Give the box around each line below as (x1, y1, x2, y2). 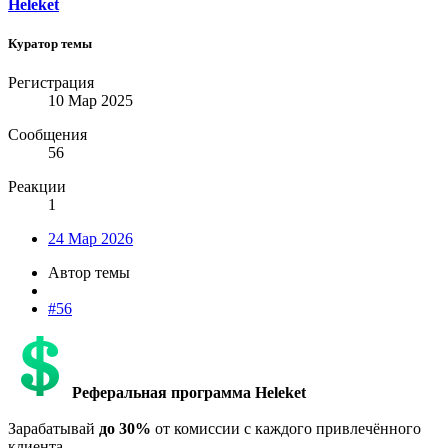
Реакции (8, 178, 66, 196)
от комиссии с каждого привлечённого (151, 420, 421, 438)
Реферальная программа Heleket (72, 384, 306, 402)
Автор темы (48, 264, 130, 282)
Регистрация (8, 74, 94, 92)
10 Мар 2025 (48, 92, 133, 110)
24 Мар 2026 (48, 230, 133, 248)
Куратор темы (8, 35, 92, 51)
